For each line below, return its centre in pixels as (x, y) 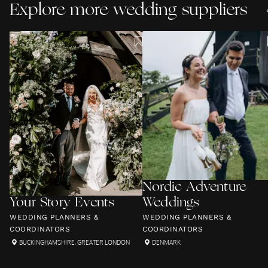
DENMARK (166, 242)
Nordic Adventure (194, 188)
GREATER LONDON (103, 242)
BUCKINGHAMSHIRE (47, 242)
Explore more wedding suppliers (128, 11)
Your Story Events (62, 203)
